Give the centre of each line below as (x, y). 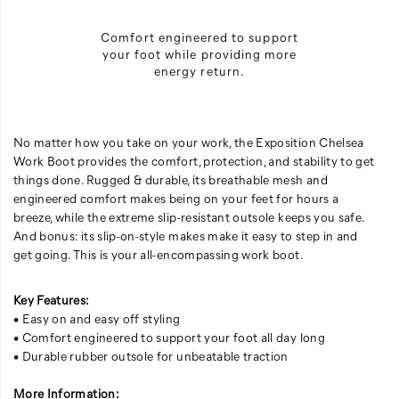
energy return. (199, 70)
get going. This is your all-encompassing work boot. (159, 254)
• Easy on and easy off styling (97, 318)
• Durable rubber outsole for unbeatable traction (151, 355)
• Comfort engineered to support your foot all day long (169, 337)
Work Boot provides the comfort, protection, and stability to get (194, 160)
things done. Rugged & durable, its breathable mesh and (171, 179)
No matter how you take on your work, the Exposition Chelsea (189, 142)
